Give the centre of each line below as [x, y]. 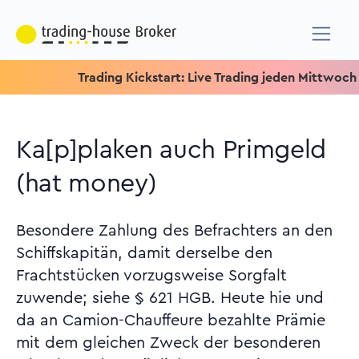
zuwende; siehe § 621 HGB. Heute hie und [170, 298]
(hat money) [87, 184]
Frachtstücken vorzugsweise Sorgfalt [151, 276]
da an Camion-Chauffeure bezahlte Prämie [171, 321]
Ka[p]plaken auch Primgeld [171, 150]
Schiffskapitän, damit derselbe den [144, 253]
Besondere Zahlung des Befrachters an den [174, 231]
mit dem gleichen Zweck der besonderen [168, 343]
